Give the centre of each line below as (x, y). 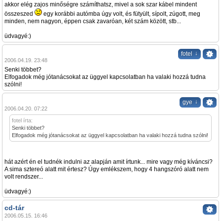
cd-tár (14, 208)
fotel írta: (22, 121)
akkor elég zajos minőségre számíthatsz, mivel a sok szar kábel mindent (101, 5)
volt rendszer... (24, 177)
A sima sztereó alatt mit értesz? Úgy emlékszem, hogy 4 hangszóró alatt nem (107, 169)
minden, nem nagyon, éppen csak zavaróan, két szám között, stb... (93, 21)
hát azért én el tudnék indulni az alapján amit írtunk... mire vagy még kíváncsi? (109, 162)
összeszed (19, 14)
